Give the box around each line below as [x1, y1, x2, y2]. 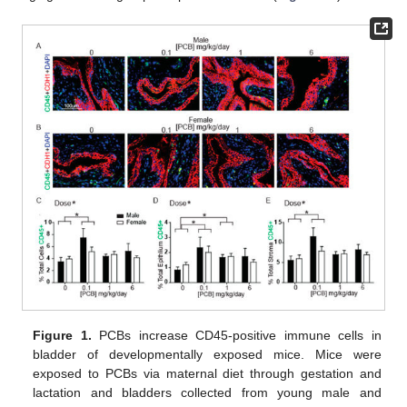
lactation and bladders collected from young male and [33, 385, 382, 401]
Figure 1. [33, 328, 92, 343]
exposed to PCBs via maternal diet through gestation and [33, 366, 382, 382]
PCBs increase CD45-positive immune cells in [91, 328, 382, 343]
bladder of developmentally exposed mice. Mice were [33, 347, 382, 362]
